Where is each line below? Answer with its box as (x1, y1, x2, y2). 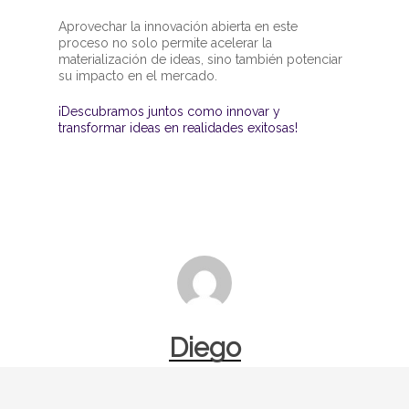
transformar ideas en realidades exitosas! (58, 121, 299, 136)
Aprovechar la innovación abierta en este (58, 19, 299, 35)
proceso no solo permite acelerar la (58, 36, 273, 51)
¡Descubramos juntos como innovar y (58, 104, 281, 120)
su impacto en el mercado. (58, 68, 218, 84)
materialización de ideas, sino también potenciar (58, 52, 343, 68)
